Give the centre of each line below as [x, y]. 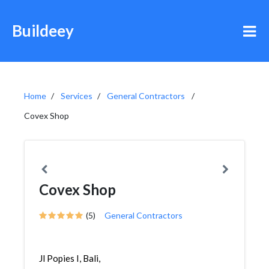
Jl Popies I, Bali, [70, 258]
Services [77, 96]
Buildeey [43, 31]
